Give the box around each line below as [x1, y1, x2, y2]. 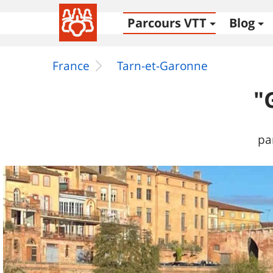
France [52, 58, 90, 74]
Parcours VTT [127, 15, 207, 31]
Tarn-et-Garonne [117, 58, 208, 74]
